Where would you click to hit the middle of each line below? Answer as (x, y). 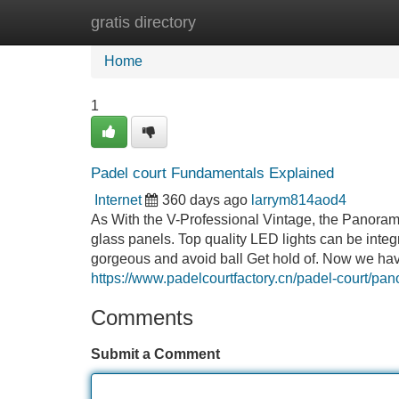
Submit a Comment (155, 354)
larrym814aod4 (299, 200)
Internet (118, 200)
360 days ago (205, 200)
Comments (142, 318)
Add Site (347, 22)
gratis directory (143, 22)
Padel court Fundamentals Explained (212, 173)
